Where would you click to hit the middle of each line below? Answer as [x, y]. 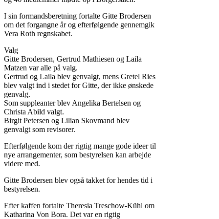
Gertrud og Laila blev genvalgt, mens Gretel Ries [80, 77]
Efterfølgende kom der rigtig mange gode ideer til [80, 146]
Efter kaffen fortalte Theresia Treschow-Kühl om [79, 206]
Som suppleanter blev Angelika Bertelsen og [72, 103]
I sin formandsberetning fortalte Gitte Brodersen [77, 16]
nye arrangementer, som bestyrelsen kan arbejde [77, 155]
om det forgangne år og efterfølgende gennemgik [79, 25]
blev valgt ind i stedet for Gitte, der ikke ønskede [79, 86]
